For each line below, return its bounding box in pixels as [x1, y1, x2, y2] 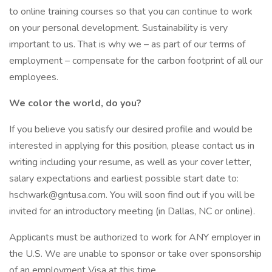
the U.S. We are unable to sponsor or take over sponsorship [9, 247, 262, 260]
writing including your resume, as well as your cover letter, [9, 155, 251, 169]
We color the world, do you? [9, 97, 141, 110]
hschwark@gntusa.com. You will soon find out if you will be [9, 188, 255, 202]
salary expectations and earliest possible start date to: [9, 172, 239, 185]
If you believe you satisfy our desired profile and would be [9, 123, 253, 136]
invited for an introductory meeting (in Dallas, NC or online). [9, 205, 255, 218]
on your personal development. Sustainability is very [9, 21, 228, 35]
